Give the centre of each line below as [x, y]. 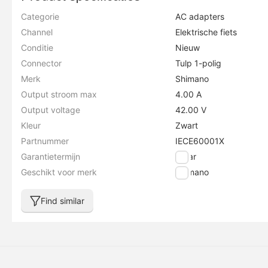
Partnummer [45, 141]
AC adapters [200, 16]
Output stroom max [59, 94]
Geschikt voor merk [59, 172]
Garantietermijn [51, 156]
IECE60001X [200, 141]
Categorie [40, 16]
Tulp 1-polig [199, 63]
